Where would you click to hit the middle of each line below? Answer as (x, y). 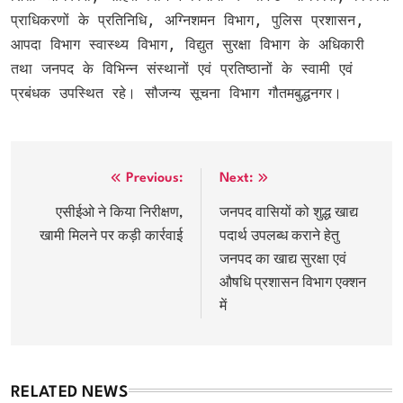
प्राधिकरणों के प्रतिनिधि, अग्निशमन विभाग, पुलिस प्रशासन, (188, 20)
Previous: (154, 178)
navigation (74, 215)
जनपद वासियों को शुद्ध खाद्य (289, 213)
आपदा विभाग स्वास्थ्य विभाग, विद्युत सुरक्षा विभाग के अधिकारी (188, 44)
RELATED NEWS (70, 392)
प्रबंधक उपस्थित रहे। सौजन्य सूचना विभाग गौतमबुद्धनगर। (176, 93)
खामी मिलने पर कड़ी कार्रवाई (111, 237)
